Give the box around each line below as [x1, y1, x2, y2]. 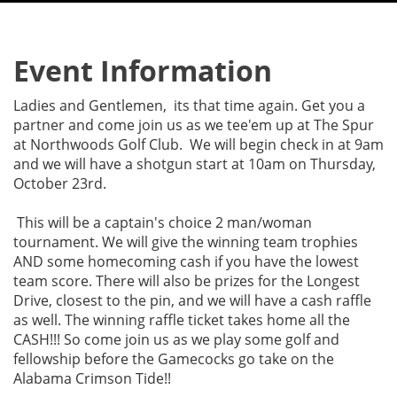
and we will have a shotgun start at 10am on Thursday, [13, 154, 376, 174]
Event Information [13, 51, 272, 90]
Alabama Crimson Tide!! [13, 369, 171, 388]
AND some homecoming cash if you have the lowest [13, 252, 359, 271]
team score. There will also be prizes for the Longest [13, 271, 360, 291]
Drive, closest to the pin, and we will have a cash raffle [13, 291, 371, 310]
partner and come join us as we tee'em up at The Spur [13, 115, 374, 135]
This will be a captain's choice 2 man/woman [13, 213, 312, 232]
